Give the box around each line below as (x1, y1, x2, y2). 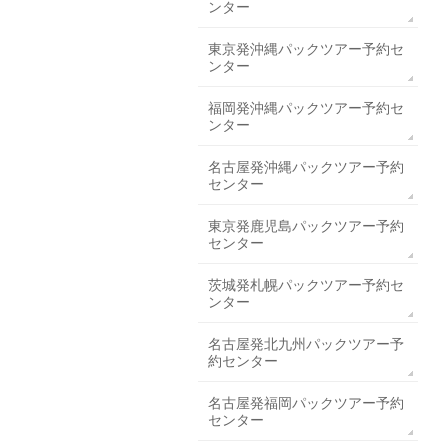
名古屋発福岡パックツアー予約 (208, 395, 404, 411)
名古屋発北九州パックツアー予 (208, 336, 404, 352)
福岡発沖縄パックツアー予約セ (208, 100, 404, 116)
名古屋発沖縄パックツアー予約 (208, 159, 404, 175)
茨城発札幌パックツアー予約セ (208, 277, 404, 293)
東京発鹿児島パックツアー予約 (208, 218, 404, 234)
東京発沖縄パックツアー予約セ (208, 41, 404, 57)
